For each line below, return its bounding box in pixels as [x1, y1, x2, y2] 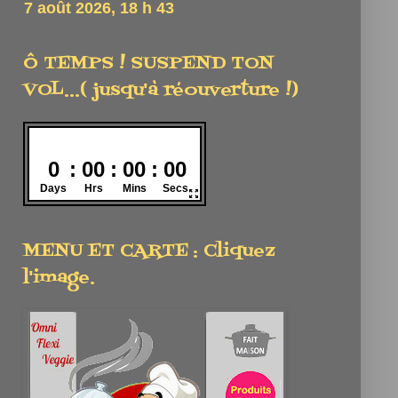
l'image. [23, 264, 95, 291]
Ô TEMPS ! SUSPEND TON [23, 50, 274, 77]
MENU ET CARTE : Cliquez [23, 237, 275, 265]
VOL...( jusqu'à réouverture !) [23, 76, 298, 104]
